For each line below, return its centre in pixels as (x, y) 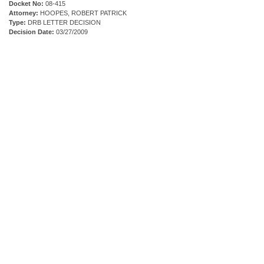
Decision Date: (32, 32)
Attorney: (24, 13)
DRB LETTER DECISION (63, 23)
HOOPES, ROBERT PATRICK (82, 13)
